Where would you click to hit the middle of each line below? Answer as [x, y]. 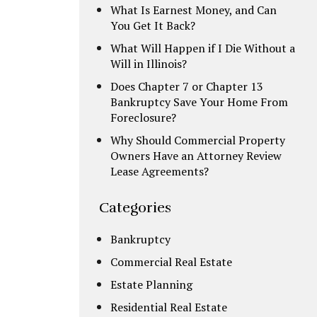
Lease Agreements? [160, 172]
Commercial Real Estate [171, 262]
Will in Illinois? [149, 64]
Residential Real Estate [169, 307]
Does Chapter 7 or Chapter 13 [187, 87]
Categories [135, 208]
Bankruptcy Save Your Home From [199, 102]
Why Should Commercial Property [198, 140]
